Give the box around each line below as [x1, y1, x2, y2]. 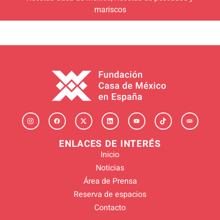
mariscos [94, 5, 126, 15]
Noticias [96, 162, 124, 174]
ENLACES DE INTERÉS [59, 137, 161, 151]
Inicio [101, 148, 119, 161]
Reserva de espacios [74, 188, 146, 200]
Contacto [94, 201, 126, 214]
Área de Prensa [83, 175, 137, 187]
